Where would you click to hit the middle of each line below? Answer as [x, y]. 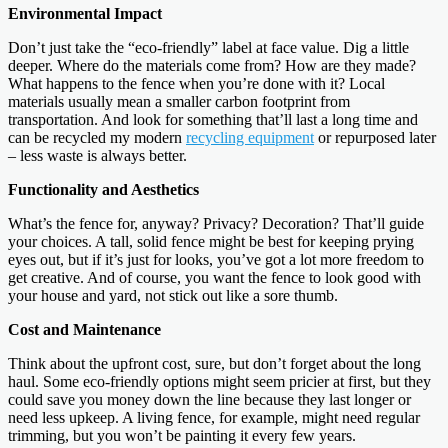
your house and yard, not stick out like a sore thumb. [173, 295]
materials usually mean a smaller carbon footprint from [179, 101]
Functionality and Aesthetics [103, 189]
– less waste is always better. [97, 155]
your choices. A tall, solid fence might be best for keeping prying [211, 241]
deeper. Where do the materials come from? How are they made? [212, 65]
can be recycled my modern [97, 137]
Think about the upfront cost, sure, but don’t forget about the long [214, 363]
